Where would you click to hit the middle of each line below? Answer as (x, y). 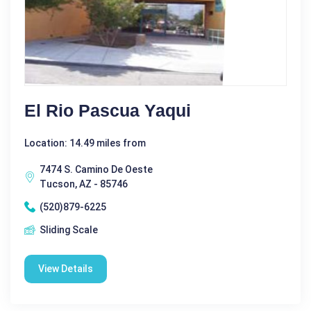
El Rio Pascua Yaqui (108, 110)
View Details (66, 268)
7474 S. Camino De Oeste (96, 169)
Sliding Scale (69, 229)
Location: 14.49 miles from (85, 143)
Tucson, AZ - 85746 (84, 184)
